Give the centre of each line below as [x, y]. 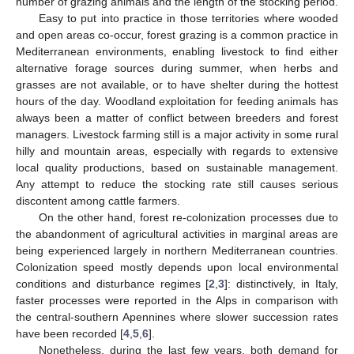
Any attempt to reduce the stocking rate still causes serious [177, 184]
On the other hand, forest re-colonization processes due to [188, 217]
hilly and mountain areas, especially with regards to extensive [177, 151]
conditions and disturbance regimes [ [113, 283]
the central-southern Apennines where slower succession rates [177, 316]
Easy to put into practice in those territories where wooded [188, 18]
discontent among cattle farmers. [98, 200]
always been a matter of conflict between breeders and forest [177, 117]
